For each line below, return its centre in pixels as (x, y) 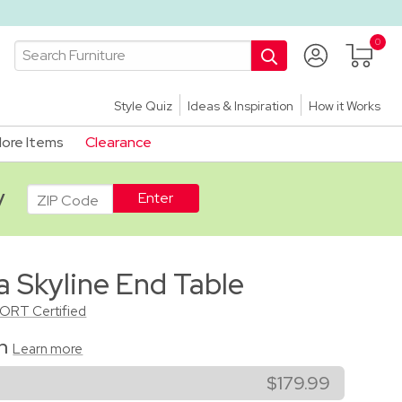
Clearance (118, 142)
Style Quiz (143, 105)
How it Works (345, 105)
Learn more (48, 349)
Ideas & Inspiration (240, 105)
